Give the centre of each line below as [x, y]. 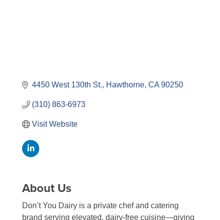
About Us [47, 189]
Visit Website [55, 124]
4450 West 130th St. [67, 85]
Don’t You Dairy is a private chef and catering [100, 206]
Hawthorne [125, 85]
